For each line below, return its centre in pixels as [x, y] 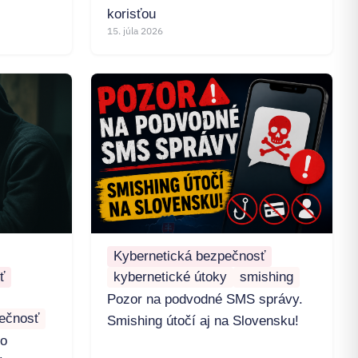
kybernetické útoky [170, 277]
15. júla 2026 [135, 31]
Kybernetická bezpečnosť [189, 257]
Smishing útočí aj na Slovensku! [203, 321]
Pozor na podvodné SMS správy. [205, 300]
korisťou [131, 14]
